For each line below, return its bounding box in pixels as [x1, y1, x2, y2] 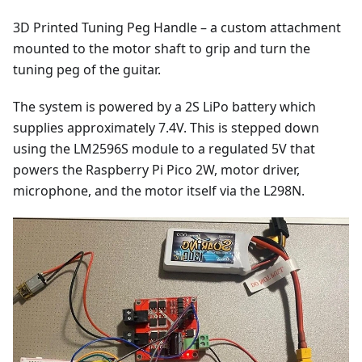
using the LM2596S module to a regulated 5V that [13, 140, 315, 158]
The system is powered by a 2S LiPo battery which [13, 98, 316, 116]
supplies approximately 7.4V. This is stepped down [13, 119, 319, 137]
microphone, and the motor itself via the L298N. [13, 182, 305, 200]
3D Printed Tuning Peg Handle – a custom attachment [13, 19, 341, 37]
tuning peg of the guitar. [13, 61, 161, 79]
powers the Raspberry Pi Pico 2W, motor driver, [13, 161, 300, 179]
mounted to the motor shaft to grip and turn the [13, 40, 310, 58]
